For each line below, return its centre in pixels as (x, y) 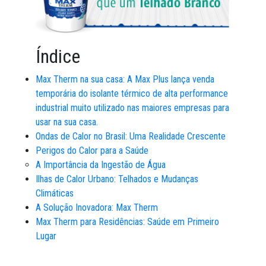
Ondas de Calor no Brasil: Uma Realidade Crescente (131, 136)
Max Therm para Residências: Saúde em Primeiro (127, 221)
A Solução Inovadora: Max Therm (97, 207)
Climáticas (55, 193)
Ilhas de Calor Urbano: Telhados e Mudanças (117, 179)
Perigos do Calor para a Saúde (92, 150)
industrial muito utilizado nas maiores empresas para (132, 107)
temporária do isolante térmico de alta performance (132, 93)
